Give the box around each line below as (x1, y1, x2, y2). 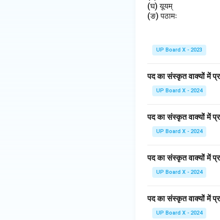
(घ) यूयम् (147, 1, 174, 11)
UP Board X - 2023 (156, 47, 202, 53)
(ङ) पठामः (147, 11, 179, 21)
